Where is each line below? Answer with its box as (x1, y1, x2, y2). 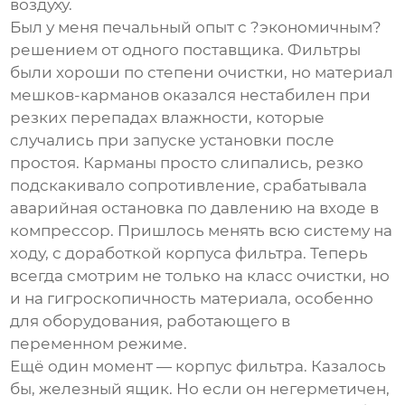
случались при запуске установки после (10, 131, 335, 150)
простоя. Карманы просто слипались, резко (10, 154, 364, 173)
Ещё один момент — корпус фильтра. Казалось (10, 357, 387, 376)
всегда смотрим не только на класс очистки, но (10, 267, 391, 286)
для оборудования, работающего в (10, 312, 291, 331)
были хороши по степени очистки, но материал (10, 63, 394, 82)
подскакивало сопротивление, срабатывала (10, 176, 368, 195)
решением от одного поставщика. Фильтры (10, 41, 362, 60)
